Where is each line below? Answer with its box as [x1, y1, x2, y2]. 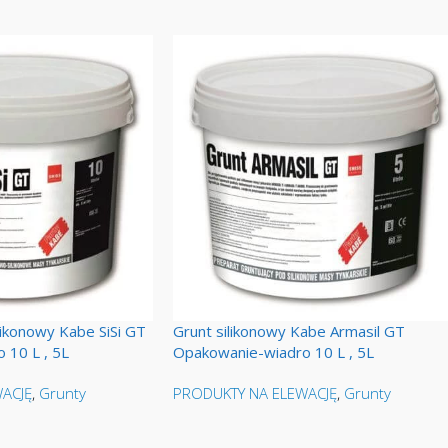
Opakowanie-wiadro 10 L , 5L [173, 341, 374, 362]
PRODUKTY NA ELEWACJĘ [173, 382, 337, 403]
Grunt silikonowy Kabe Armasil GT [173, 320, 405, 341]
